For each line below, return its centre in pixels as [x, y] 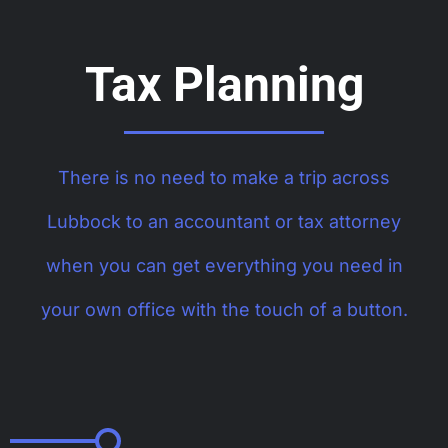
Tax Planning [224, 84]
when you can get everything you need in [224, 265]
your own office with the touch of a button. [224, 309]
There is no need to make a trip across [224, 177]
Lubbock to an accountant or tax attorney [224, 221]
